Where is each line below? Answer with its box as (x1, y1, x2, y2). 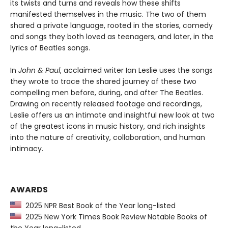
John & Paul (18, 65, 60, 76)
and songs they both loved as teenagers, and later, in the (10, 32, 214, 42)
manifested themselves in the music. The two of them (10, 9, 206, 20)
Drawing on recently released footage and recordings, (10, 99, 202, 109)
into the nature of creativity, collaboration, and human (10, 132, 205, 143)
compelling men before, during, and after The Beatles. (10, 88, 203, 98)
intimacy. (10, 144, 43, 154)
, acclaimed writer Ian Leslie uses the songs (60, 65, 213, 76)
